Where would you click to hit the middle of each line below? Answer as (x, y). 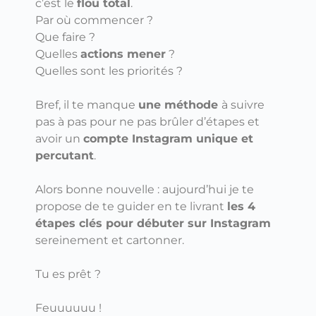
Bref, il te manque (87, 104)
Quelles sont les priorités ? (109, 71)
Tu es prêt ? (68, 274)
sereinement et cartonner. (110, 240)
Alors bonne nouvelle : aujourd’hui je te (145, 189)
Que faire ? (65, 37)
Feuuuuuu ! (68, 308)
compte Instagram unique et (168, 138)
